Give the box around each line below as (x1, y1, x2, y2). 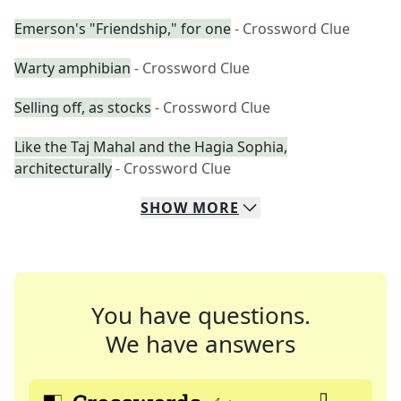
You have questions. (90, 299, 311, 331)
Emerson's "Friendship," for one (14, 19, 231, 38)
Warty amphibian (14, 58, 131, 78)
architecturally (14, 158, 112, 178)
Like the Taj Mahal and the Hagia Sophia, (14, 137, 287, 157)
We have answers (106, 328, 295, 360)
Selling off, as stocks (14, 98, 151, 117)
